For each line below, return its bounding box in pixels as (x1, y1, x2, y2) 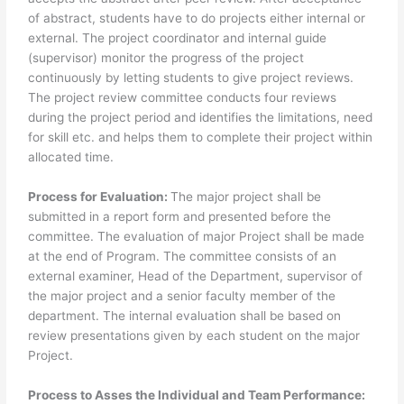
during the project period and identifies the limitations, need (28, 110, 373, 125)
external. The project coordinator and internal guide (28, 31, 327, 46)
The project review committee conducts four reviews (28, 90, 337, 106)
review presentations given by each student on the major (28, 328, 361, 344)
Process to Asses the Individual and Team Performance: (28, 387, 366, 402)
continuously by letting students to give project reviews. (28, 70, 354, 86)
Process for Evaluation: (28, 189, 171, 205)
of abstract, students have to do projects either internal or (28, 11, 366, 26)
